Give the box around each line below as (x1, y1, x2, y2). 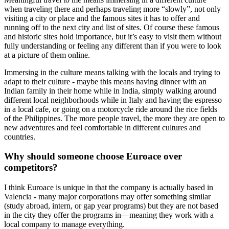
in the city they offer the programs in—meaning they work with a (4, 211, 214, 220)
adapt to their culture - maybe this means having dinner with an (4, 77, 207, 86)
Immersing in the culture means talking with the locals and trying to (4, 67, 220, 77)
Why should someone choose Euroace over (4, 151, 182, 162)
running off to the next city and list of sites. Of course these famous (4, 22, 219, 32)
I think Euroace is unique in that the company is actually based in (4, 183, 213, 192)
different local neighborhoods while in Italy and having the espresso (4, 95, 222, 104)
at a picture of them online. (4, 50, 90, 59)
